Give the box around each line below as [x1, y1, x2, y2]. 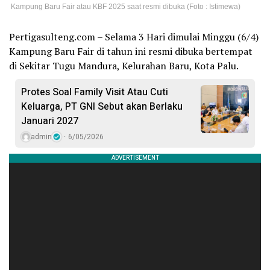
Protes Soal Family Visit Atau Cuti [21, 84, 168, 99]
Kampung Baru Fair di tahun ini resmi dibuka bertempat [9, 44, 253, 58]
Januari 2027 [21, 113, 78, 128]
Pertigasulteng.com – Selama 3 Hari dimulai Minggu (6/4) [9, 30, 259, 43]
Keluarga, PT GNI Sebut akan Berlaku [21, 99, 183, 114]
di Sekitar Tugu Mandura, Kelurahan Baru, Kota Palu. [9, 58, 239, 72]
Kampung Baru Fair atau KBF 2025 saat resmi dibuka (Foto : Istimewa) [11, 2, 240, 11]
